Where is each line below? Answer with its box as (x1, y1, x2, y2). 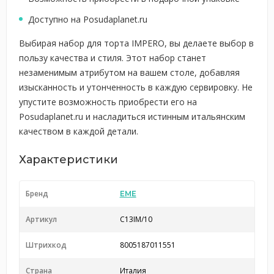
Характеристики (19, 153, 118, 166)
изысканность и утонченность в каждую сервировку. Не (19, 81, 253, 93)
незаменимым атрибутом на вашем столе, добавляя (19, 67, 240, 78)
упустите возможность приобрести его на (19, 96, 197, 108)
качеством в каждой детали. (19, 125, 138, 137)
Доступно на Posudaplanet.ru (28, 13, 147, 25)
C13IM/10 (119, 214, 152, 224)
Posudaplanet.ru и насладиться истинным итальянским (19, 111, 245, 122)
